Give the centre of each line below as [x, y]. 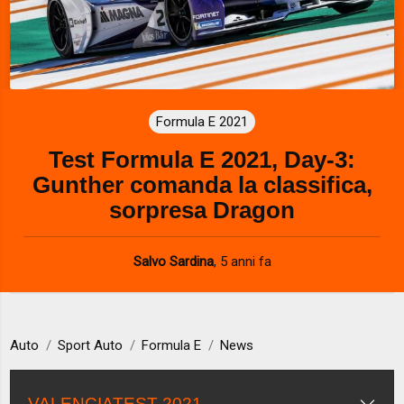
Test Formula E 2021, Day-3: [202, 159]
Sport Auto [91, 346]
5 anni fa [245, 261]
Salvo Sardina [173, 261]
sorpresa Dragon [202, 210]
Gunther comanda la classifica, [202, 184]
